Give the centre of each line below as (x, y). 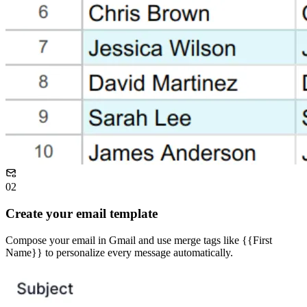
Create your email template (82, 213)
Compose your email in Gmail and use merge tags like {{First (139, 240)
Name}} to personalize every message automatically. (119, 252)
